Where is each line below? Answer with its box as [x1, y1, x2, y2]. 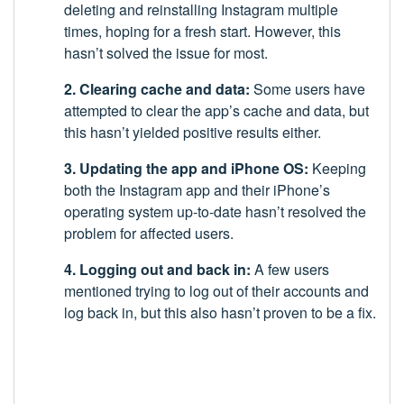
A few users [251, 259, 329, 280]
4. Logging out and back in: [64, 259, 251, 280]
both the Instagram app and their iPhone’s [64, 179, 330, 201]
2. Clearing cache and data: [64, 78, 250, 100]
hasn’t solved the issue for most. [64, 42, 268, 64]
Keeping [308, 158, 366, 179]
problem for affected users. [64, 223, 234, 244]
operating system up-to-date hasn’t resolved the [64, 201, 366, 223]
